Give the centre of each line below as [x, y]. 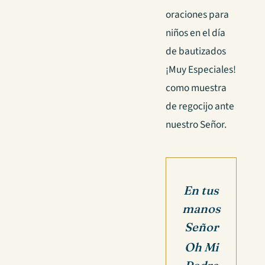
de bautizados [196, 51]
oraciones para [197, 15]
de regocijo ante [200, 106]
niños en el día [195, 33]
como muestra [196, 88]
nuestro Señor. [196, 125]
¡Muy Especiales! [201, 70]
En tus [201, 190]
